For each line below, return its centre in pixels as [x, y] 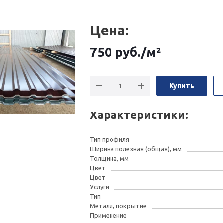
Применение [109, 215]
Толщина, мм [110, 158]
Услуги [100, 187]
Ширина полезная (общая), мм [136, 149]
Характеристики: [139, 115]
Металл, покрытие [118, 206]
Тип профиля [110, 139]
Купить [182, 86]
